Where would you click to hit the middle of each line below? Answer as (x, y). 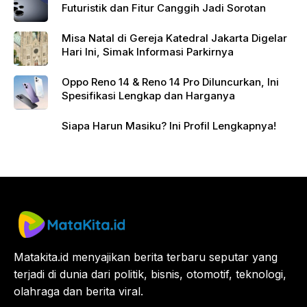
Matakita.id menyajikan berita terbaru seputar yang (146, 257)
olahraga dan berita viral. (78, 292)
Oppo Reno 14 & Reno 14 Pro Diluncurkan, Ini (170, 82)
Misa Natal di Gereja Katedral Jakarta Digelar (174, 38)
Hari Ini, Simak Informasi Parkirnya (148, 52)
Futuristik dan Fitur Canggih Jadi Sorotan (164, 8)
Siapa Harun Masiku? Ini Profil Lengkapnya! (169, 126)
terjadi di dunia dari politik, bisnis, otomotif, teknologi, (150, 274)
